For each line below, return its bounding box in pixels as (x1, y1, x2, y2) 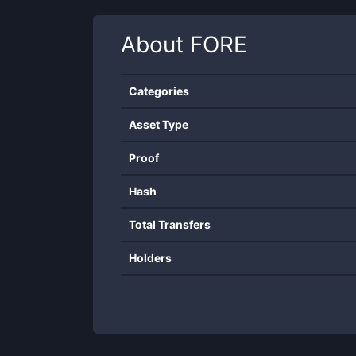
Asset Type (129, 118, 188, 131)
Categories (129, 84, 189, 98)
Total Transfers (129, 218, 211, 231)
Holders (129, 251, 172, 265)
